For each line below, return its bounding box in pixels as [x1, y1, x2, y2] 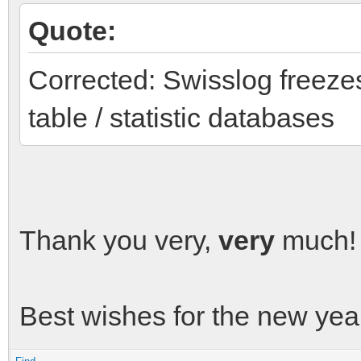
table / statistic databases [28, 102, 334, 133]
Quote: [28, 15, 116, 46]
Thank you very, [19, 224, 218, 255]
